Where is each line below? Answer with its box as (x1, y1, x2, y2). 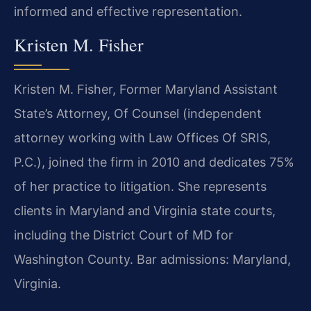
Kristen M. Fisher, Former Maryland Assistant (14, 81, 278, 96)
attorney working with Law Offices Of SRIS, (14, 130, 271, 145)
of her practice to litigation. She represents (14, 178, 267, 194)
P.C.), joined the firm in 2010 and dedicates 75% (14, 154, 294, 169)
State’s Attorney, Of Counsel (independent (14, 106, 262, 121)
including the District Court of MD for (14, 227, 233, 242)
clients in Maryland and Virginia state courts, (14, 203, 276, 218)
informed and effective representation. (14, 4, 242, 19)
